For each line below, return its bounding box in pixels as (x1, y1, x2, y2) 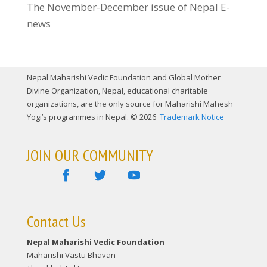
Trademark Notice (157, 111, 224, 122)
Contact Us (26, 211, 86, 231)
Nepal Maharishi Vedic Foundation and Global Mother (26, 72, 221, 83)
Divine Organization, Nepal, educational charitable (26, 85, 208, 96)
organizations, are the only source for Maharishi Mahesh (26, 98, 233, 109)
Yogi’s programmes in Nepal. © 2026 (26, 111, 158, 122)
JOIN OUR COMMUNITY (26, 145, 153, 166)
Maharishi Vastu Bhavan (26, 249, 116, 260)
